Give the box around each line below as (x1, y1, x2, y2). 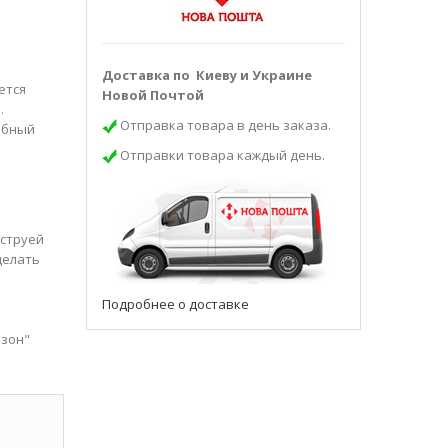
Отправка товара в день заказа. (116, 115, 331, 134)
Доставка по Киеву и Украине (101, 65, 312, 84)
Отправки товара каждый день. (116, 145, 325, 164)
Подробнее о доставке (101, 294, 249, 313)
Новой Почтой (101, 85, 204, 104)
